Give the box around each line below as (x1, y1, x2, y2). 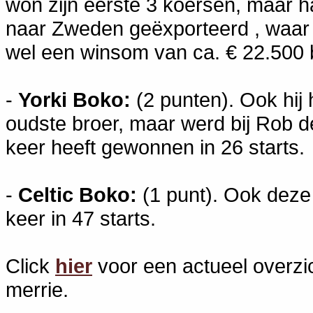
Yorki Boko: (18, 87, 131, 111)
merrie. (6, 277, 68, 301)
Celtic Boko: (18, 182, 137, 206)
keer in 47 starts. (6, 206, 156, 230)
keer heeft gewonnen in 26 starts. (6, 135, 305, 159)
